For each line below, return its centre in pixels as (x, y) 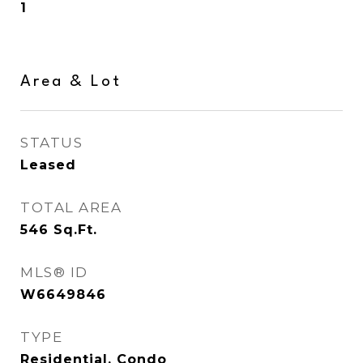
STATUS (51, 143)
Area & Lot (71, 82)
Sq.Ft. (75, 230)
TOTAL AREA (71, 207)
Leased (48, 165)
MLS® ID (54, 272)
